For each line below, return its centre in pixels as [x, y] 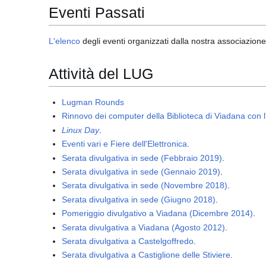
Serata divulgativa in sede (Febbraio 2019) [142, 158]
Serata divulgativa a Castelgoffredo [128, 241]
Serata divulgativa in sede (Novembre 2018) [145, 186]
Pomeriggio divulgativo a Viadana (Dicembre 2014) [158, 213]
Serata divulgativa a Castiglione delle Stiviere [146, 255]
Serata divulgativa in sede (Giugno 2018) [139, 199]
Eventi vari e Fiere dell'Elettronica [125, 144]
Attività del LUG [101, 73]
